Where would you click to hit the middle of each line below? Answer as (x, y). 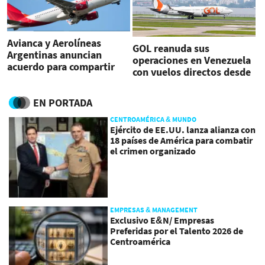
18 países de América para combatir (182, 140)
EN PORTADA (63, 103)
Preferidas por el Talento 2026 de (177, 230)
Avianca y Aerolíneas (54, 43)
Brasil (145, 83)
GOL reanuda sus (171, 48)
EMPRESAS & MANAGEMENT (154, 209)
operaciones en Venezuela (191, 60)
